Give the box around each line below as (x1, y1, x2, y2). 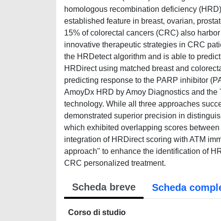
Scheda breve (72, 182, 136, 192)
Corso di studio (68, 208, 126, 217)
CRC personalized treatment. (64, 159, 166, 167)
